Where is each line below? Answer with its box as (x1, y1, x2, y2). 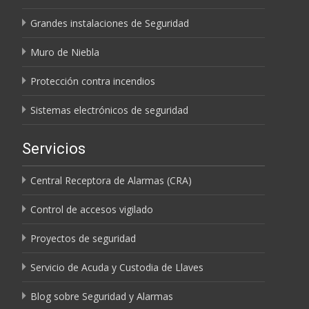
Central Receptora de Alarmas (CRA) (30, 173, 192, 187)
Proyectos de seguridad (30, 231, 136, 245)
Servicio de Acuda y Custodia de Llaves (30, 260, 203, 274)
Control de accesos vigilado (30, 202, 153, 216)
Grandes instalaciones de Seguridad (30, 16, 189, 30)
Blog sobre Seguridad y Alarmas (30, 289, 173, 303)
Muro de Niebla (30, 45, 99, 59)
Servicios (22, 139, 86, 157)
